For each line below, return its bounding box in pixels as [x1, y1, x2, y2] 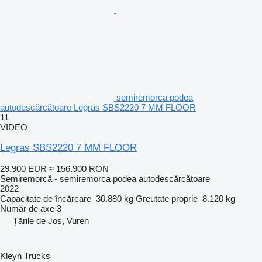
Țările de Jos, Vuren [13, 215, 89, 226]
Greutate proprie [136, 193, 198, 204]
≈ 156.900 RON [49, 163, 109, 174]
